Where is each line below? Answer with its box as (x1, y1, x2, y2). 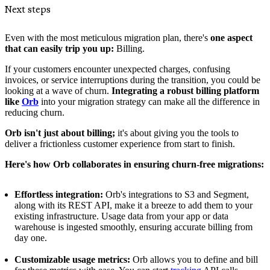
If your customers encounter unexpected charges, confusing (5, 64, 230, 75)
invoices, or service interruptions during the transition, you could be (5, 75, 260, 86)
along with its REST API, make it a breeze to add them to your (14, 200, 253, 211)
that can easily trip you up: (5, 43, 114, 54)
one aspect (210, 33, 253, 43)
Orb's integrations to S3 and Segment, (103, 189, 249, 200)
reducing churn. (5, 107, 64, 118)
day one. (14, 233, 47, 243)
